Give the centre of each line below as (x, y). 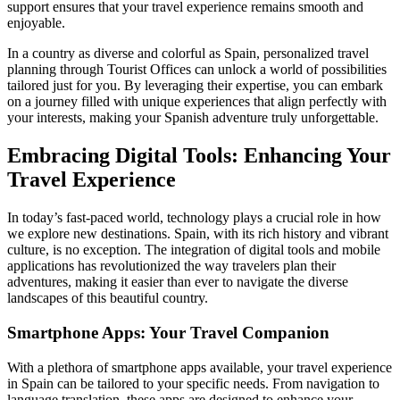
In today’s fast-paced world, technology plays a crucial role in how (194, 218)
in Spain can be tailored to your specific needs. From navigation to (193, 383)
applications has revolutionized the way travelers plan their (171, 266)
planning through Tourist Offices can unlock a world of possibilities (197, 70)
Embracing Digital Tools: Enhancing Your (199, 156)
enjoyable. (36, 23)
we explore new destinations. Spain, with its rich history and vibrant (198, 234)
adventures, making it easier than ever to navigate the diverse (178, 282)
